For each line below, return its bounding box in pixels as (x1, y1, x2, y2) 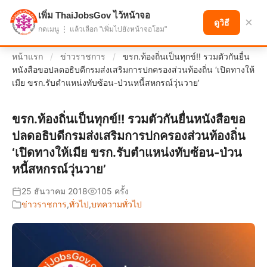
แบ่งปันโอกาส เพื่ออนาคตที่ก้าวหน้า (36, 14, 164, 25)
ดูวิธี (214, 18, 229, 27)
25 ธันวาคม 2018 (21, 186, 88, 196)
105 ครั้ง (97, 186, 129, 196)
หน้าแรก (12, 51, 43, 61)
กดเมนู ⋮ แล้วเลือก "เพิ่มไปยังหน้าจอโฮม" (38, 25, 167, 33)
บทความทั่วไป (91, 199, 142, 209)
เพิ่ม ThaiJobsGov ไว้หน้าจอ (38, 10, 150, 20)
